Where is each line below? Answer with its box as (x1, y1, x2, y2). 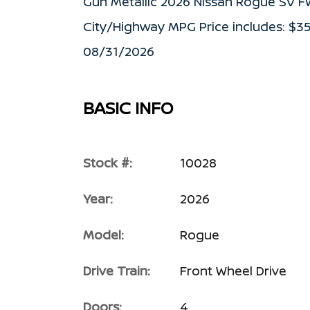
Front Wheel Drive (180, 262, 286, 279)
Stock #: (83, 154, 132, 171)
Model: (83, 226, 124, 243)
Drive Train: (83, 262, 150, 279)
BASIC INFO (83, 95, 173, 119)
